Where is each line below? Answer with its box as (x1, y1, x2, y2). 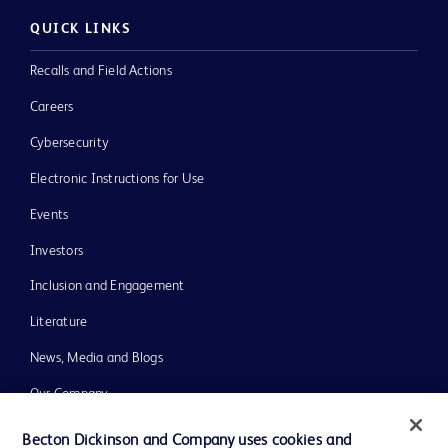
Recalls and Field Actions (30, 64, 172, 79)
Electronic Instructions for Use (30, 171, 205, 186)
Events (30, 207, 69, 222)
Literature (30, 315, 88, 330)
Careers (30, 100, 74, 114)
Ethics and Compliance (30, 422, 161, 437)
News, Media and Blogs (30, 351, 163, 366)
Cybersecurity (30, 135, 110, 150)
